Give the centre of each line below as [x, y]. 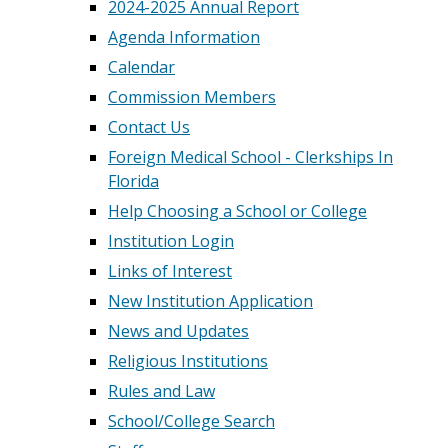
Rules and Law [161, 391]
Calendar [141, 67]
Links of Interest [170, 271]
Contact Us [149, 127]
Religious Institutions [188, 361]
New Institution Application [210, 301]
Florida [133, 181]
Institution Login [171, 241]
